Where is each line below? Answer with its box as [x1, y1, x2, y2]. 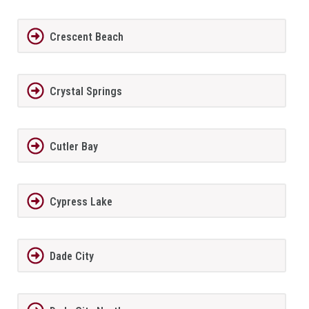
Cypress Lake [49, 195, 112, 208]
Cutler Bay [49, 140, 98, 154]
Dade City [49, 250, 94, 263]
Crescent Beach [49, 30, 123, 43]
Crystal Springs [49, 85, 122, 99]
